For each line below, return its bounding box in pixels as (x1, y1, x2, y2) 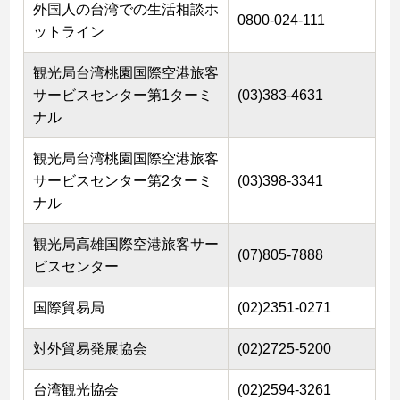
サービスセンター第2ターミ (33, 173, 213, 189)
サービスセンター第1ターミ (33, 87, 213, 104)
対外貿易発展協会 (33, 341, 148, 357)
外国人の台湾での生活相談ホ (33, 2, 220, 18)
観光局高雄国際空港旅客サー (33, 237, 220, 253)
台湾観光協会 (33, 382, 120, 398)
